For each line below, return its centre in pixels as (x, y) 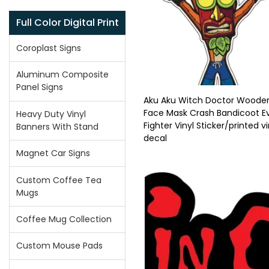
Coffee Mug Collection (64, 219)
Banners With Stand (58, 126)
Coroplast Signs (49, 48)
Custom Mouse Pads (60, 246)
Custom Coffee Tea (59, 180)
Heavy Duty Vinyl (51, 114)
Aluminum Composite (63, 75)
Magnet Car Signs (53, 153)
